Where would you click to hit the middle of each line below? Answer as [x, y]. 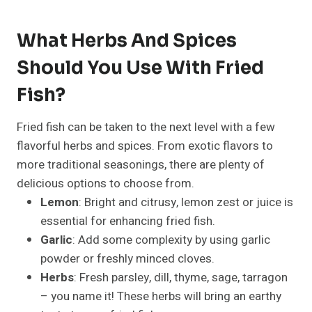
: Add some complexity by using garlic [171, 240]
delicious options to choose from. [106, 183]
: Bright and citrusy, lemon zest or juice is [186, 202]
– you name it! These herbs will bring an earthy [161, 296]
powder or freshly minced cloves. [127, 258]
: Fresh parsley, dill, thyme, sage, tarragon [181, 277]
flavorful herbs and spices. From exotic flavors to [145, 146]
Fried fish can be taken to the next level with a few [146, 127]
